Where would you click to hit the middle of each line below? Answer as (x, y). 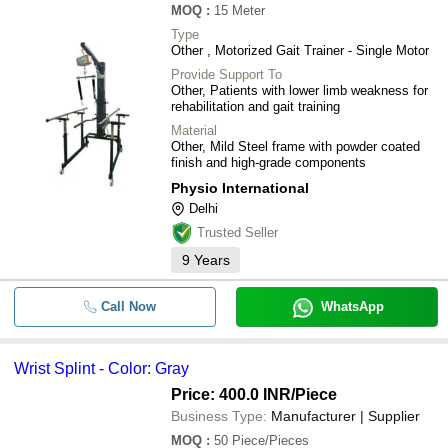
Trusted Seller (237, 232)
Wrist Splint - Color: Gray (101, 368)
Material (194, 130)
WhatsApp (352, 306)
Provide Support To (226, 74)
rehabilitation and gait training (255, 106)
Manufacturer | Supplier (345, 416)
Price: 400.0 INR (231, 394)
